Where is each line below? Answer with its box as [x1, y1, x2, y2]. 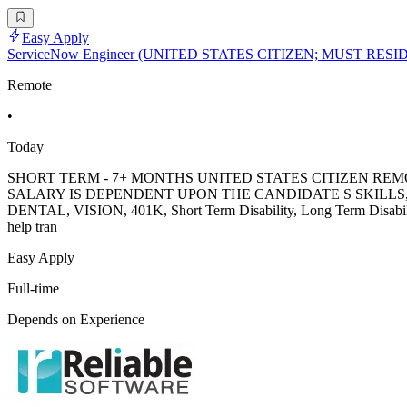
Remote [7, 77, 52, 94]
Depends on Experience [7, 312, 144, 328]
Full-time [7, 281, 59, 297]
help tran [7, 219, 57, 235]
